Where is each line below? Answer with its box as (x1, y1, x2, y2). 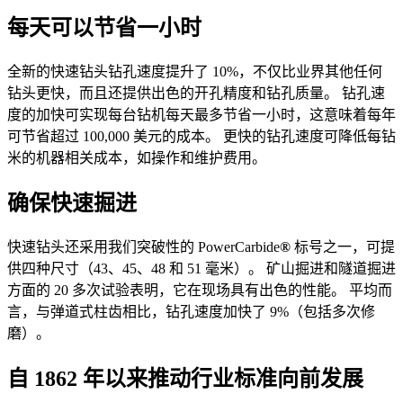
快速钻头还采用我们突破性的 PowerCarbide (7, 239, 280, 255)
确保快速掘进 (7, 192, 137, 216)
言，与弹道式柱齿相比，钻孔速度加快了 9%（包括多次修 (7, 304, 375, 320)
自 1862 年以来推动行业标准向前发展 (7, 367, 363, 391)
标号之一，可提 (291, 239, 395, 255)
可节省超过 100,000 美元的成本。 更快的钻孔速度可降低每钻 (7, 129, 396, 145)
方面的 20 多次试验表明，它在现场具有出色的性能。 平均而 (7, 282, 392, 299)
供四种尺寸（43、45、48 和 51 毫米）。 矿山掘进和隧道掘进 (7, 261, 396, 277)
